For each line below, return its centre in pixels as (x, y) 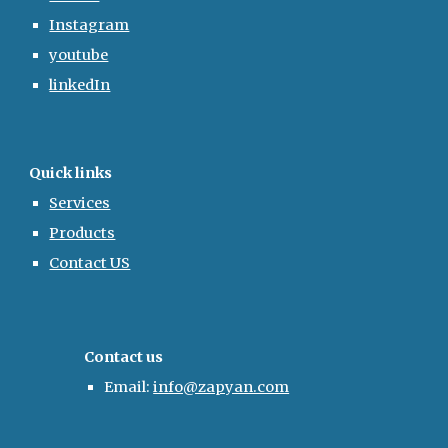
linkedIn (80, 85)
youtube (79, 55)
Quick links (71, 173)
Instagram (89, 25)
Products (82, 233)
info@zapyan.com (221, 387)
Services (80, 203)
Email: (129, 387)
